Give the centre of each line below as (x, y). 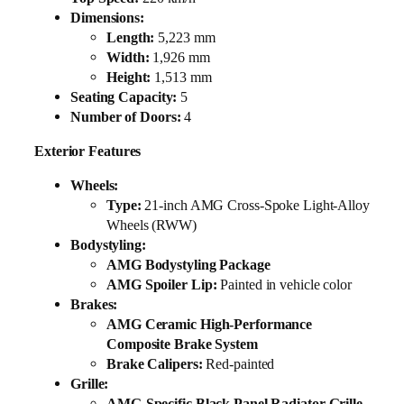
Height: (129, 77)
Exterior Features (88, 151)
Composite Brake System (182, 344)
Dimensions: (107, 17)
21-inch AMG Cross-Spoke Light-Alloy (255, 206)
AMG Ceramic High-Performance (210, 325)
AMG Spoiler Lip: (162, 285)
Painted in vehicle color (284, 285)
